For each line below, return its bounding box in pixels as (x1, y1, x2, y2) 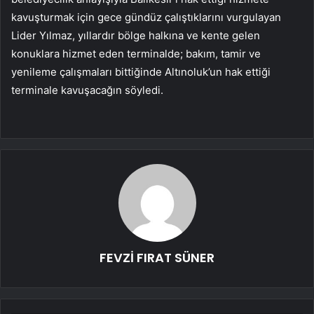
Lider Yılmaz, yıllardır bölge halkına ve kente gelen (11, 29, 260, 43)
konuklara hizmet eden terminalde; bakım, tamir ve (11, 47, 261, 61)
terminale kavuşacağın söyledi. (11, 83, 163, 97)
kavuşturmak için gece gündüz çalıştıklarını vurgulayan (11, 11, 281, 25)
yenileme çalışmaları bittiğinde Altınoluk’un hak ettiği (11, 65, 271, 79)
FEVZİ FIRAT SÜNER (100, 249, 214, 267)
